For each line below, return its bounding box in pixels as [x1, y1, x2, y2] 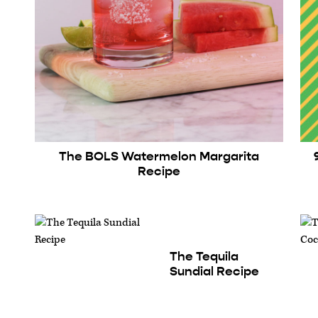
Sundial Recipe [169, 263, 259, 279]
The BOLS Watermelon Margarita [58, 148, 259, 164]
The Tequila [169, 248, 238, 264]
